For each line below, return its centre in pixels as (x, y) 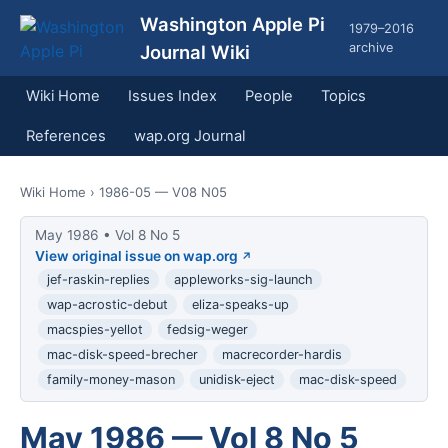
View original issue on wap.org (136, 256)
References (66, 136)
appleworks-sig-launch (243, 280)
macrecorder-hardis (281, 355)
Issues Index (172, 96)
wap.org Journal (189, 136)
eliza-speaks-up (240, 305)
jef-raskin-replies (98, 280)
